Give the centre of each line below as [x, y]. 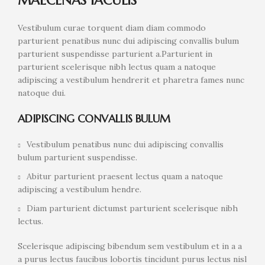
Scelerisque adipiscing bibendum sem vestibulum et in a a [130, 246]
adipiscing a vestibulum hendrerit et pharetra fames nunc [131, 80]
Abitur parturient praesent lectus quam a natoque [125, 176]
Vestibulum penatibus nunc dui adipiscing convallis [125, 144]
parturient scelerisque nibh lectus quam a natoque [117, 67]
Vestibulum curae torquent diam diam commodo [112, 28]
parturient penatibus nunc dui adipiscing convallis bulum [128, 41]
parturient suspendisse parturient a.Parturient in [115, 54]
